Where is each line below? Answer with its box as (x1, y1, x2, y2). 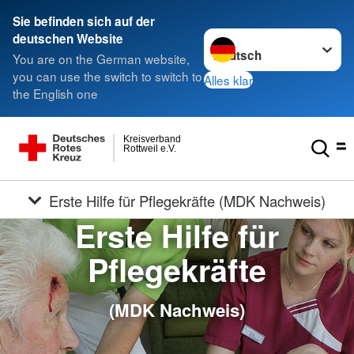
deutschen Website (13, 30, 123, 47)
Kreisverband (123, 133, 182, 145)
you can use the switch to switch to (13, 67, 202, 85)
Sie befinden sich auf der (13, 13, 155, 30)
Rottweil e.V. (123, 142, 177, 154)
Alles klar (204, 70, 254, 88)
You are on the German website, (13, 50, 190, 68)
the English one (13, 85, 98, 103)
